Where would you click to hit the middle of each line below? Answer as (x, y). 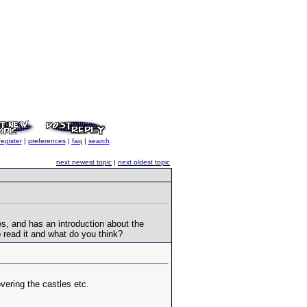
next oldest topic (144, 162)
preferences (47, 141)
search (99, 141)
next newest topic (84, 162)
